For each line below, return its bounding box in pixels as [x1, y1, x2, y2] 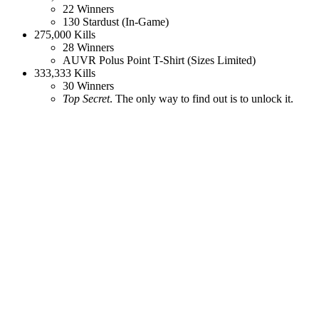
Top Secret [63, 93, 110, 105]
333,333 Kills [34, 67, 95, 80]
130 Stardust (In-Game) [63, 16, 169, 28]
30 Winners [63, 80, 114, 93]
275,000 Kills [34, 28, 95, 41]
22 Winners [63, 3, 114, 16]
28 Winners [63, 41, 114, 54]
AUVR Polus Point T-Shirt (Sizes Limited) [63, 54, 256, 67]
